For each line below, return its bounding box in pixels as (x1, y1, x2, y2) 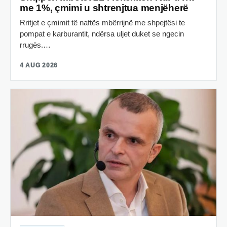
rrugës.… (20, 41, 51, 50)
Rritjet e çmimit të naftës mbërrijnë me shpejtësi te (20, 18, 185, 27)
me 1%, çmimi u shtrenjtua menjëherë (20, 3, 189, 14)
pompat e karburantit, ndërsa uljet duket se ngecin (20, 29, 184, 39)
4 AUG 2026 (20, 62, 58, 69)
